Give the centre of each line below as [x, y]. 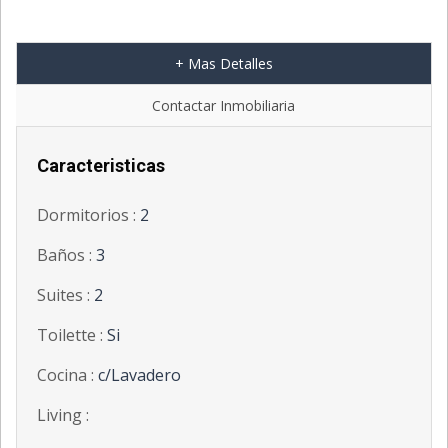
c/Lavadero [139, 375]
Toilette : [72, 335]
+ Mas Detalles [224, 64]
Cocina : [67, 375]
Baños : [66, 255]
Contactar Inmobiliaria [223, 106]
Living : [63, 415]
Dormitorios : [88, 215]
